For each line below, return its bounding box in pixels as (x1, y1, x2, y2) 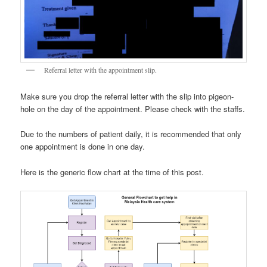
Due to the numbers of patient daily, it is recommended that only (20, 128, 242, 140)
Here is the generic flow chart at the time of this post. (20, 166, 204, 178)
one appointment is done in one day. (20, 141, 145, 153)
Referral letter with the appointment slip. (44, 64, 157, 74)
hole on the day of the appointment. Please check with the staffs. (20, 103, 246, 115)
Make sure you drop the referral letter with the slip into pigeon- (20, 91, 234, 103)
